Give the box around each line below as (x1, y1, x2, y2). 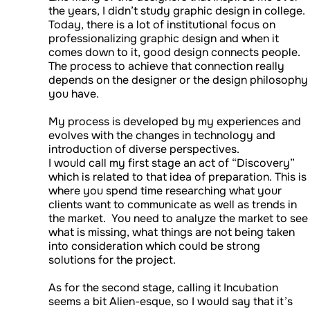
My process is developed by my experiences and (48, 114, 301, 129)
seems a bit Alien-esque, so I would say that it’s (48, 294, 293, 309)
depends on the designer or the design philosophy (48, 73, 308, 87)
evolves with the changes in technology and (48, 128, 275, 143)
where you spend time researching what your (48, 183, 282, 198)
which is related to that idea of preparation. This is (48, 170, 307, 184)
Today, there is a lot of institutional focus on (48, 17, 275, 32)
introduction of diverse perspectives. (48, 142, 239, 156)
